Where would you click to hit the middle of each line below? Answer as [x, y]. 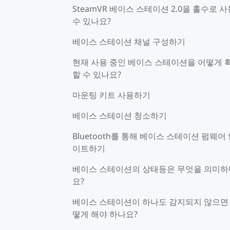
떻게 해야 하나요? [105, 214]
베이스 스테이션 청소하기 [120, 115]
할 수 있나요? [97, 74]
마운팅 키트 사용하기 [111, 95]
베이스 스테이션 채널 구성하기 [129, 41]
